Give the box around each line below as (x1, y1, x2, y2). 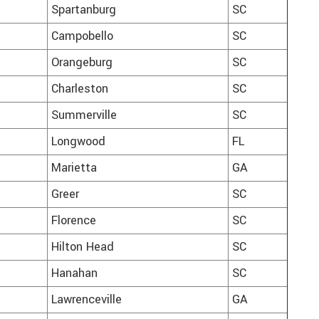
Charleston (51, 80, 108, 98)
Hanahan (51, 265, 98, 283)
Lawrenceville (51, 291, 122, 309)
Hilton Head (51, 239, 114, 256)
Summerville (51, 107, 117, 125)
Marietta (51, 159, 97, 177)
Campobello (51, 28, 113, 46)
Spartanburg (51, 1, 116, 19)
